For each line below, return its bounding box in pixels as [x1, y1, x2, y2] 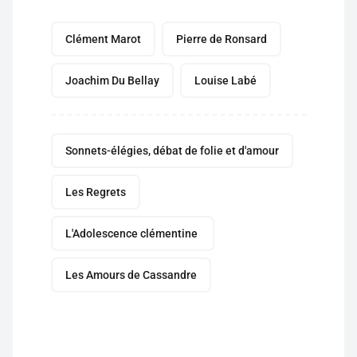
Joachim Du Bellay [65, 74, 159, 87]
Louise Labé [194, 74, 257, 87]
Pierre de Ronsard [176, 33, 267, 45]
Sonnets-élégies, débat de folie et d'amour [65, 144, 279, 157]
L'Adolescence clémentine [65, 227, 200, 240]
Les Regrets [65, 186, 126, 198]
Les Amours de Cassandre [65, 269, 197, 281]
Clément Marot [65, 33, 141, 45]
